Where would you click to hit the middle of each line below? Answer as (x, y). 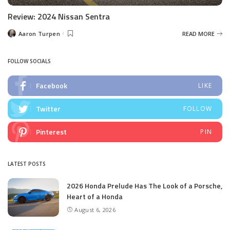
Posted (17, 35)
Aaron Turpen (39, 33)
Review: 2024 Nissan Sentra (59, 17)
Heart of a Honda (95, 197)
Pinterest (51, 132)
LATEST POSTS (27, 164)
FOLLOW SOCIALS (29, 61)
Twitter (48, 109)
